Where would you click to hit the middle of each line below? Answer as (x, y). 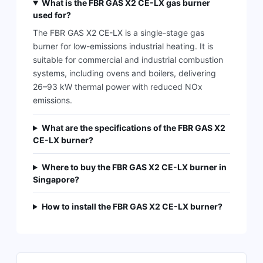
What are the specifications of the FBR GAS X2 (133, 128)
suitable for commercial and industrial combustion (128, 60)
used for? (52, 15)
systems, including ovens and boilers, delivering (124, 73)
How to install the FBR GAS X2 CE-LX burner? (132, 206)
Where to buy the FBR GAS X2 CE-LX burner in (134, 167)
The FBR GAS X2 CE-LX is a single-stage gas (119, 33)
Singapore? (56, 179)
